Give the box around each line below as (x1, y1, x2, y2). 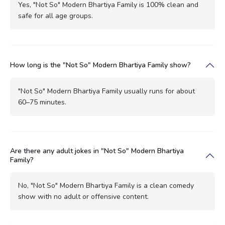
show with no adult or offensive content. (18, 191, 149, 201)
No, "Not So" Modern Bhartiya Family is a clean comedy (18, 180, 194, 190)
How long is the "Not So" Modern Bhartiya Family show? (10, 60, 191, 70)
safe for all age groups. (18, 11, 93, 21)
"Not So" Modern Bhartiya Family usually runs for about (18, 86, 195, 96)
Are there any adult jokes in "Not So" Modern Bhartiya (10, 146, 184, 156)
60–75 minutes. (18, 97, 66, 107)
